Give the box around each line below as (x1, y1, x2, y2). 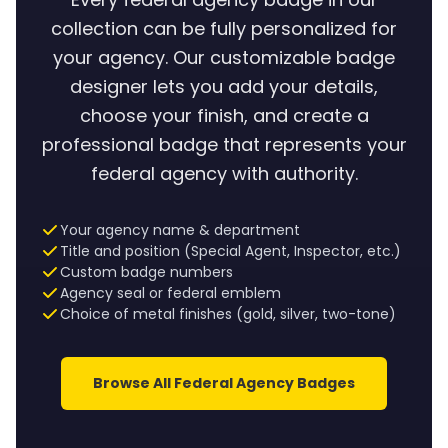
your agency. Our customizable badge (53, 44, 395, 70)
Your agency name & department (60, 219, 300, 240)
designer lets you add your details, (70, 73, 378, 99)
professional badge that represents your (41, 131, 407, 157)
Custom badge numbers (60, 261, 233, 282)
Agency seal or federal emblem (60, 282, 281, 303)
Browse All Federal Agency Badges (93, 372, 355, 393)
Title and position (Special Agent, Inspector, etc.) (60, 240, 401, 261)
